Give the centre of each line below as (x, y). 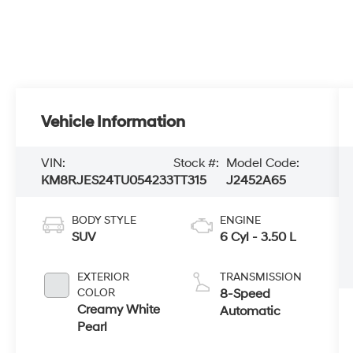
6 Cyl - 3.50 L (258, 237)
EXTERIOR (104, 277)
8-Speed (245, 294)
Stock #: (197, 163)
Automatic (250, 311)
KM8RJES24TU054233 (108, 180)
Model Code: (262, 163)
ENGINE (240, 220)
